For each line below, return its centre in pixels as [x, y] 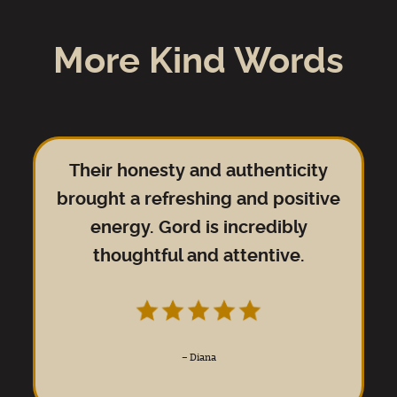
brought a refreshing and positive [198, 199]
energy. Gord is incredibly [198, 228]
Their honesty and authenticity [198, 171]
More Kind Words [198, 62]
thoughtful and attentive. [198, 256]
